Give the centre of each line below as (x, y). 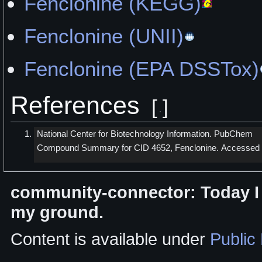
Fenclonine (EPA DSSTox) (142, 69)
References (75, 106)
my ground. (57, 212)
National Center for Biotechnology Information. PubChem (144, 133)
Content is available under (110, 239)
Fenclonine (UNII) (104, 37)
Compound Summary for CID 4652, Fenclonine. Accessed (148, 147)
